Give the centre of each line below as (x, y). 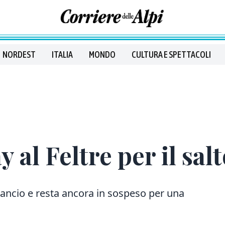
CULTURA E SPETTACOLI (171, 54)
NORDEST (19, 54)
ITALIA (62, 54)
